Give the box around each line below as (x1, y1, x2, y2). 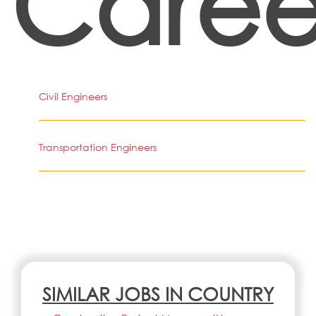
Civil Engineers (39, 90, 107, 103)
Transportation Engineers (39, 140, 157, 154)
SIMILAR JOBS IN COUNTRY (42, 282, 274, 305)
